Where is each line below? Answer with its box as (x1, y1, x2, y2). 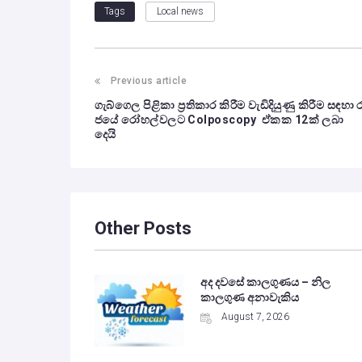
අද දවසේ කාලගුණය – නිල (200, 275, 330, 288)
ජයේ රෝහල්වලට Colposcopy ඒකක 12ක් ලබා (95, 112, 344, 126)
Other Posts (95, 217, 192, 238)
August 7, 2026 (221, 310, 289, 322)
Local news (157, 5, 204, 17)
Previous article (111, 74, 187, 86)
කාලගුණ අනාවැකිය (200, 290, 299, 304)
